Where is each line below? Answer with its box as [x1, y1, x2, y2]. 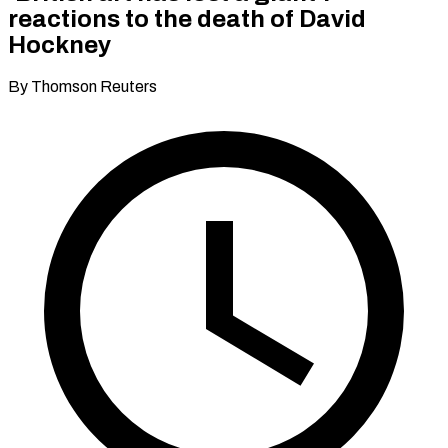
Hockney [8, 31, 111, 58]
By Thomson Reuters [8, 77, 157, 95]
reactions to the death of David [8, 5, 366, 32]
